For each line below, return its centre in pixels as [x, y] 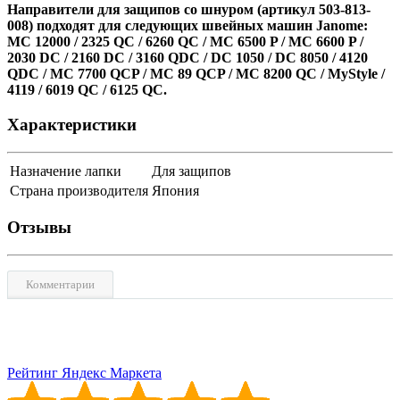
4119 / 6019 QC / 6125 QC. [87, 90]
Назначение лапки [66, 171]
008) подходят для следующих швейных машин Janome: [187, 26]
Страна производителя [79, 190]
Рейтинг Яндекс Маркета [84, 373]
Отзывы [39, 228]
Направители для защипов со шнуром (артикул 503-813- [189, 10]
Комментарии [60, 285]
